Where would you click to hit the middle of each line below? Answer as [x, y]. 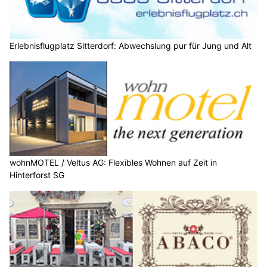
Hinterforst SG [37, 175]
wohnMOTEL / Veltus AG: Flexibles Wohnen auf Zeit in [113, 162]
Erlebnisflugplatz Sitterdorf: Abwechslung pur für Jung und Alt [131, 45]
